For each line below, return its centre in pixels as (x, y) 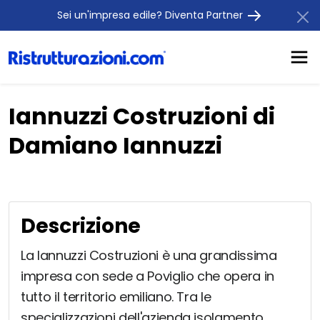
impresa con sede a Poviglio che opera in (147, 276)
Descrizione (81, 226)
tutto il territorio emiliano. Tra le (116, 297)
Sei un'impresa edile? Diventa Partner (151, 15)
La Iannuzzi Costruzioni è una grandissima (149, 256)
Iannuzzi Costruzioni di (142, 116)
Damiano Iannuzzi (115, 146)
